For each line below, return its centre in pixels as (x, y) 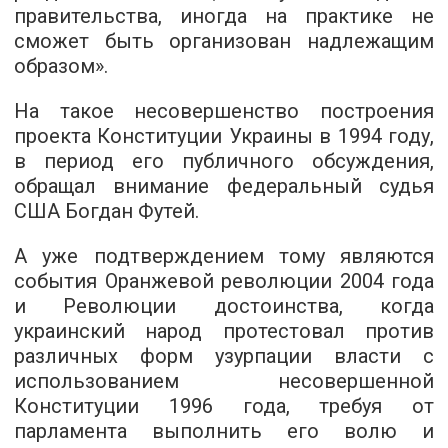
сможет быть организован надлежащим (224, 41)
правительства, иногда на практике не (224, 16)
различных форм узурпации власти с (224, 356)
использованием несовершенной (224, 381)
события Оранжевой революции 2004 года (224, 281)
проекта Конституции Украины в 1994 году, (224, 136)
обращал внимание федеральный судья (224, 186)
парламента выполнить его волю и (224, 431)
